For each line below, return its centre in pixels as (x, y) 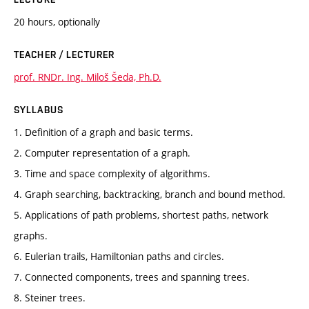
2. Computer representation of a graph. (102, 152)
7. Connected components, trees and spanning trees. (132, 277)
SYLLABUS (39, 109)
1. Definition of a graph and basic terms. (103, 132)
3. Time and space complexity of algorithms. (112, 173)
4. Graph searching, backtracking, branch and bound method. (150, 194)
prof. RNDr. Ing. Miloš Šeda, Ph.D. (88, 77)
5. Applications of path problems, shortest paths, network (141, 215)
